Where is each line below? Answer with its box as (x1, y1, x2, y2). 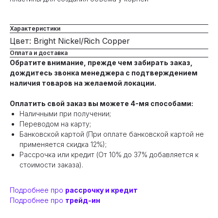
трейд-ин (65, 196, 100, 205)
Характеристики (10, 25, 60, 33)
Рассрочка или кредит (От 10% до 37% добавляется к (19, 150, 199, 159)
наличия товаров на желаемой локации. (10, 79, 156, 88)
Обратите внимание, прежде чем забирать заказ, (10, 58, 193, 67)
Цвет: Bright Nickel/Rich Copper (10, 36, 130, 46)
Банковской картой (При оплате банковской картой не (19, 130, 204, 139)
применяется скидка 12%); (19, 140, 107, 149)
